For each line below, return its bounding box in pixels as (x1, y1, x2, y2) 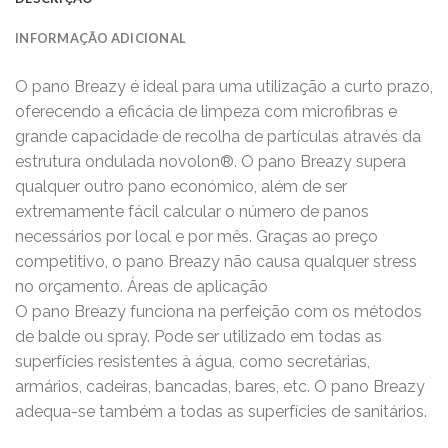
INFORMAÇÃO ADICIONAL (15, 29, 187, 46)
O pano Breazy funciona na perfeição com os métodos (15, 301, 422, 321)
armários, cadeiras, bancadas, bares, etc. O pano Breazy (15, 376, 425, 396)
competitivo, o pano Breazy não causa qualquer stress (15, 251, 417, 271)
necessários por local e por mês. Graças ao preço (15, 226, 378, 246)
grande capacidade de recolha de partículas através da (15, 126, 421, 146)
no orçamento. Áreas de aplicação (15, 276, 268, 296)
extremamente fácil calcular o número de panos (15, 201, 369, 221)
